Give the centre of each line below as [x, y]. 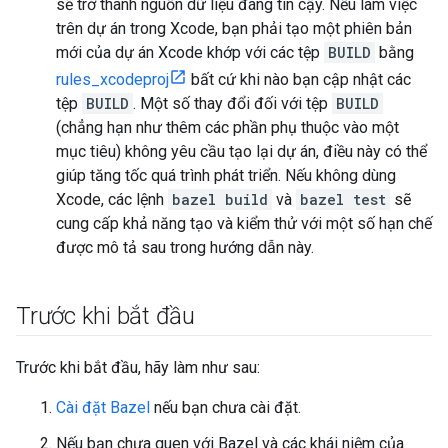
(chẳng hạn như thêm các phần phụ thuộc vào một [227, 127]
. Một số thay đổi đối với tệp [232, 103]
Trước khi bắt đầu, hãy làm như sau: [138, 367]
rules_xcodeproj [112, 79]
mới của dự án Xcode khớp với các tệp [190, 52]
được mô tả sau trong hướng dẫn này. [185, 247]
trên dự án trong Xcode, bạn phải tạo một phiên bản [234, 28]
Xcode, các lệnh [112, 199]
